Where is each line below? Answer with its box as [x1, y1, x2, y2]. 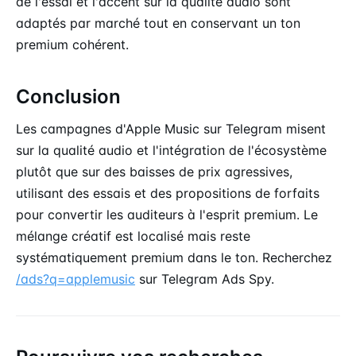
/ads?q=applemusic [16, 270, 135, 287]
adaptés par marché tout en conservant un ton [16, 14, 300, 31]
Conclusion [16, 84, 121, 108]
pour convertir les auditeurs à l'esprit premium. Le [16, 206, 318, 222]
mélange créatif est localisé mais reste [16, 227, 250, 244]
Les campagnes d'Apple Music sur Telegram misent [16, 120, 326, 137]
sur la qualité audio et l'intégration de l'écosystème [16, 141, 327, 158]
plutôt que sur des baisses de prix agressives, [16, 163, 292, 180]
